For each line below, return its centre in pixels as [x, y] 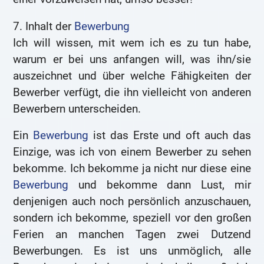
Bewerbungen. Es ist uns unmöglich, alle [132, 251]
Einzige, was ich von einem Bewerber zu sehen [132, 152]
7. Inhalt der [44, 26]
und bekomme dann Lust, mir [160, 185]
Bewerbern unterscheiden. [77, 108]
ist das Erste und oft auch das [170, 136]
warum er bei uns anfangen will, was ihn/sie [132, 59]
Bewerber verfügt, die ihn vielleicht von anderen [132, 92]
